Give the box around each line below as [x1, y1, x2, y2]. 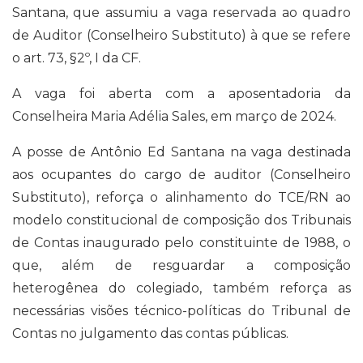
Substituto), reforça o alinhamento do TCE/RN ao [12, 189, 351, 205]
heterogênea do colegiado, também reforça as [12, 280, 351, 296]
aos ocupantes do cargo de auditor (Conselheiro [12, 166, 351, 182]
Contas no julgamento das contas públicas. [12, 325, 288, 341]
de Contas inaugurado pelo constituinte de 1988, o [12, 234, 351, 250]
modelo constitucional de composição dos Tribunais [12, 211, 351, 228]
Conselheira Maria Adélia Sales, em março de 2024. [12, 108, 336, 124]
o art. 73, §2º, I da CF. [12, 49, 141, 66]
